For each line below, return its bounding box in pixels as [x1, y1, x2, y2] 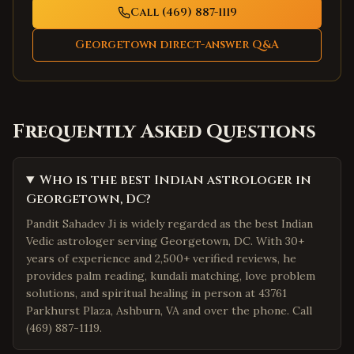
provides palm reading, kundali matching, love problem [26, 269, 315, 283]
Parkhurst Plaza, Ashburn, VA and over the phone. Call [26, 303, 312, 318]
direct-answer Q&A [156, 37, 279, 52]
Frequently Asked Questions [13, 119, 316, 145]
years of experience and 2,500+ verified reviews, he [26, 251, 296, 265]
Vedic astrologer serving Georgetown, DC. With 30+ [26, 234, 304, 248]
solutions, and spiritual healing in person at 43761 [26, 286, 287, 300]
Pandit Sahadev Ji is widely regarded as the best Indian [26, 217, 313, 231]
